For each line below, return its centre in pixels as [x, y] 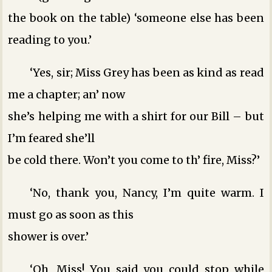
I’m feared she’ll [52, 138]
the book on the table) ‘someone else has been [136, 18]
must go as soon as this [71, 214]
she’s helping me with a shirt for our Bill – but [136, 116]
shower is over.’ [49, 236]
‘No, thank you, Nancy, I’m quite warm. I [147, 192]
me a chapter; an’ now [67, 94]
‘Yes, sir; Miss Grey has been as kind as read [147, 72]
